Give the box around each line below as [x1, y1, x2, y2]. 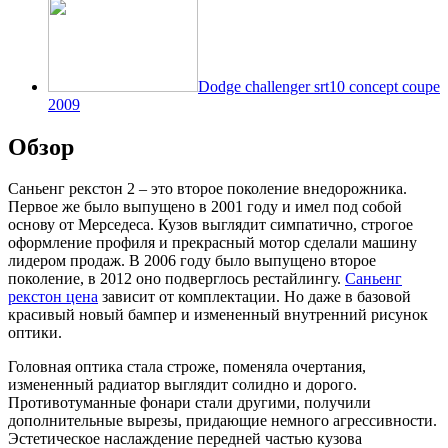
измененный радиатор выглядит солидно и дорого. [8, 376, 357, 394]
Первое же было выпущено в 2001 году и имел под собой [8, 198, 402, 216]
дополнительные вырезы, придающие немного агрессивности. [8, 412, 437, 430]
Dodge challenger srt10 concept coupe [198, 77, 440, 95]
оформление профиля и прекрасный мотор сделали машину [8, 234, 417, 252]
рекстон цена [8, 288, 98, 306]
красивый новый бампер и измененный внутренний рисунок [8, 306, 428, 324]
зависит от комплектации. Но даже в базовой [98, 288, 411, 306]
